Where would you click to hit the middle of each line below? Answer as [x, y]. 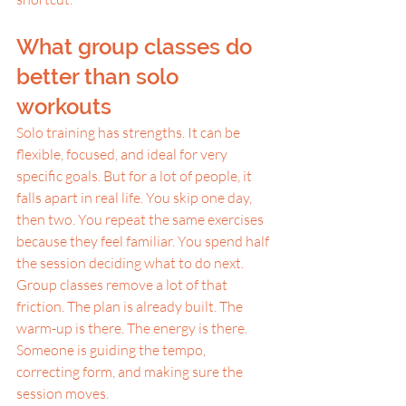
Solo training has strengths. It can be [130, 132]
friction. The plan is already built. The [131, 306]
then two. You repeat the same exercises [141, 219]
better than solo [100, 77]
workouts [64, 106]
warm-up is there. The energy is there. [133, 328]
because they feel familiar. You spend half [144, 241]
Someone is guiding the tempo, [112, 350]
